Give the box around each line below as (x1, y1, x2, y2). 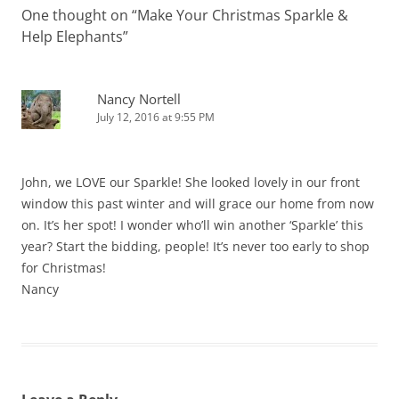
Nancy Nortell (97, 90, 181, 109)
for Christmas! (21, 259, 106, 277)
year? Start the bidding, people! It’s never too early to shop (21, 238, 370, 256)
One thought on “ (21, 5, 137, 26)
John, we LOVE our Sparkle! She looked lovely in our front (21, 174, 360, 191)
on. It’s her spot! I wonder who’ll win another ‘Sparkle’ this (21, 216, 363, 234)
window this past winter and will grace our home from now (21, 195, 374, 213)
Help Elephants (21, 27, 123, 47)
